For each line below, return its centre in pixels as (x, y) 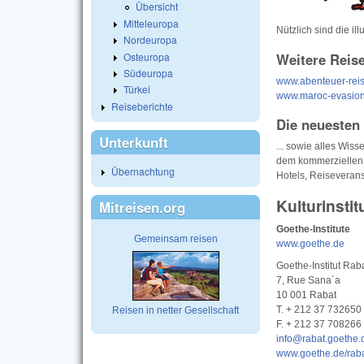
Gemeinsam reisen (175, 238)
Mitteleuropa (151, 23)
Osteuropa (147, 56)
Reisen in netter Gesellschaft (175, 310)
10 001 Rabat (306, 295)
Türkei (137, 89)
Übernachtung (143, 171)
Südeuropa (148, 72)
